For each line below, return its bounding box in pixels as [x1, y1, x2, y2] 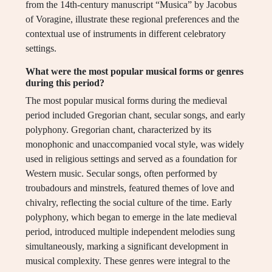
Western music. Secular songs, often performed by [25, 168, 217, 179]
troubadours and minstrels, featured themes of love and [25, 183, 234, 194]
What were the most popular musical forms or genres [25, 66, 243, 77]
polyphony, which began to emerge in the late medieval [25, 212, 237, 223]
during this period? [25, 78, 104, 89]
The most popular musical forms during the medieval [25, 95, 227, 106]
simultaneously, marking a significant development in [25, 241, 228, 252]
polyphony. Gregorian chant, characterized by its [25, 124, 211, 135]
